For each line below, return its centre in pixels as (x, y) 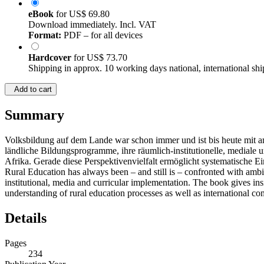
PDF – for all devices (102, 35)
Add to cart (31, 90)
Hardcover (51, 58)
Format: (45, 35)
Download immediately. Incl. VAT (92, 25)
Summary (34, 115)
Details (26, 218)
